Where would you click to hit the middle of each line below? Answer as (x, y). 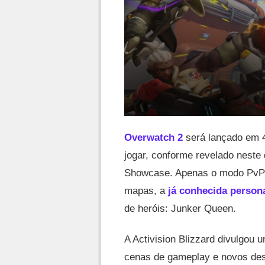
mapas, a (146, 191)
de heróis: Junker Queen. (180, 209)
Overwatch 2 (153, 138)
